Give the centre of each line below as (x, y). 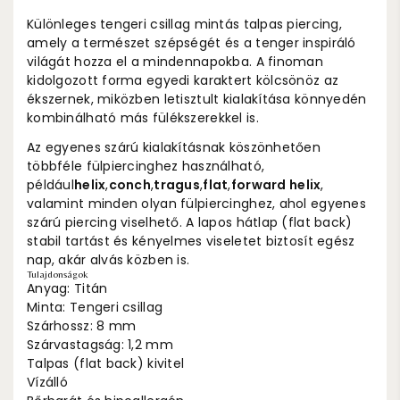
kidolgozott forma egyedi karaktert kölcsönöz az (183, 80)
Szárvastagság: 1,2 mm (100, 344)
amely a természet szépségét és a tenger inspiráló (192, 42)
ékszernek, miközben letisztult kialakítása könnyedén (197, 99)
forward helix (276, 184)
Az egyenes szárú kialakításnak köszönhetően (174, 147)
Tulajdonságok (58, 274)
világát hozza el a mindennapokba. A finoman (175, 61)
